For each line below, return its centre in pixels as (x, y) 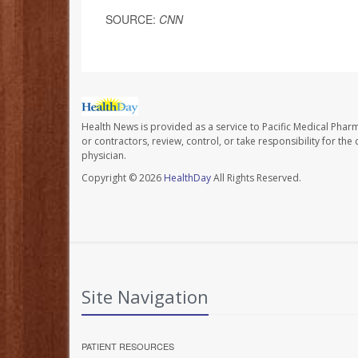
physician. (104, 156)
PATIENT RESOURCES (128, 346)
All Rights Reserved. (256, 178)
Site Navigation (145, 297)
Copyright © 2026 (123, 178)
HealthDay (187, 178)
